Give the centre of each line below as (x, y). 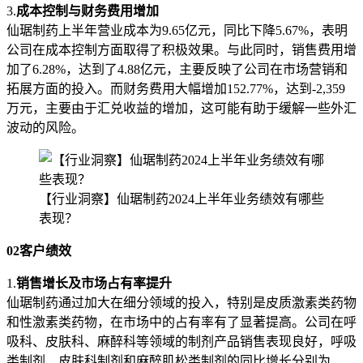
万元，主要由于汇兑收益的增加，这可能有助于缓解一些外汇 (181, 108)
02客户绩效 (39, 250)
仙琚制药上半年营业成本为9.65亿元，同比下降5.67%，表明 (177, 30)
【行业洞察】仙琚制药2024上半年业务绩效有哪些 (181, 199)
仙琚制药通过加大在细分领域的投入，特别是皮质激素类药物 (181, 302)
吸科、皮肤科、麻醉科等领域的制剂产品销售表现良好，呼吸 (181, 341)
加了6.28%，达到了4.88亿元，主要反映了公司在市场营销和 (177, 69)
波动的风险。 (45, 127)
